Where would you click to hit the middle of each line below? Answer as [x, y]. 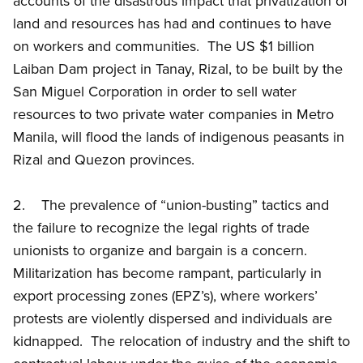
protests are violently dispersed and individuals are [173, 318]
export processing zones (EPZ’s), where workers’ [165, 296]
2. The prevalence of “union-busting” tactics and [171, 205]
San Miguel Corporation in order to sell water [155, 92]
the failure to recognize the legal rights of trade [161, 228]
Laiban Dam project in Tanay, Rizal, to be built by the [178, 69]
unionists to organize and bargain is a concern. [162, 250]
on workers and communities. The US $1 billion [164, 46]
